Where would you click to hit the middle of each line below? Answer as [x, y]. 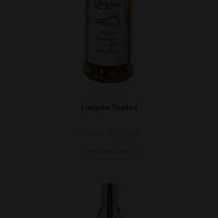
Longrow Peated [109, 108]
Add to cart [109, 151]
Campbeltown [109, 96]
